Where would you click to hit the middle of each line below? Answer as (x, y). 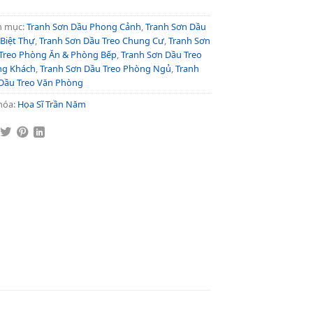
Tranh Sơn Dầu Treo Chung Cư (102, 40)
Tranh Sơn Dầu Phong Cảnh (84, 26)
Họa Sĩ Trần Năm (52, 104)
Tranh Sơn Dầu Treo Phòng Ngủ (105, 68)
